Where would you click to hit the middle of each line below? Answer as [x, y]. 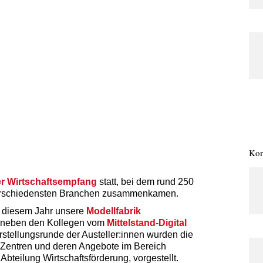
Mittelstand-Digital [147, 222]
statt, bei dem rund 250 [145, 181]
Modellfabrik [114, 211]
